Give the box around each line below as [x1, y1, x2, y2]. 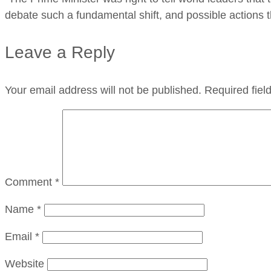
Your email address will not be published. [5, 83, 201, 96]
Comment [5, 175, 55, 188]
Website [5, 257, 44, 270]
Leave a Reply [5, 42, 115, 62]
